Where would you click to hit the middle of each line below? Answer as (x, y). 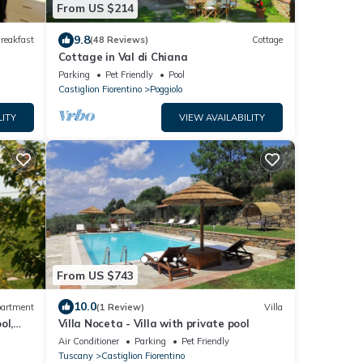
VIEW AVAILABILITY (222, 117)
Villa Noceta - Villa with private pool (154, 323)
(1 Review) (120, 307)
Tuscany (75, 356)
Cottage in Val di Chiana (123, 56)
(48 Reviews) (119, 40)
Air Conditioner (88, 341)
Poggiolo (166, 89)
